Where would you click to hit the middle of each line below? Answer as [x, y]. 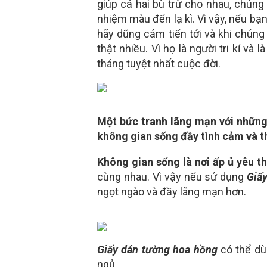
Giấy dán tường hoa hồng [157, 249]
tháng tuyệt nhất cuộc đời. [159, 63]
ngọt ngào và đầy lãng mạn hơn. [172, 192]
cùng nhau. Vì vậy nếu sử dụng [172, 177]
